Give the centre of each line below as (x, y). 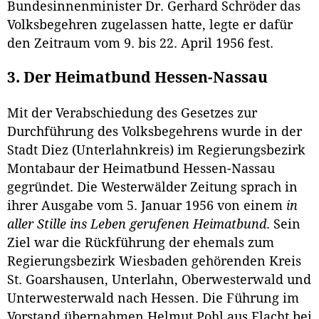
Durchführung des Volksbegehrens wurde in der (155, 132)
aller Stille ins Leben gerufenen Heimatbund (137, 225)
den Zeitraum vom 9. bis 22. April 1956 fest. (140, 43)
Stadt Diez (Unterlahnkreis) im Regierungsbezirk (156, 151)
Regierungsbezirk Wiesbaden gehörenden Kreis (154, 262)
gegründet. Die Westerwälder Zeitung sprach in (152, 188)
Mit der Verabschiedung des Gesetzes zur (132, 114)
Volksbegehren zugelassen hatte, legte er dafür (150, 25)
